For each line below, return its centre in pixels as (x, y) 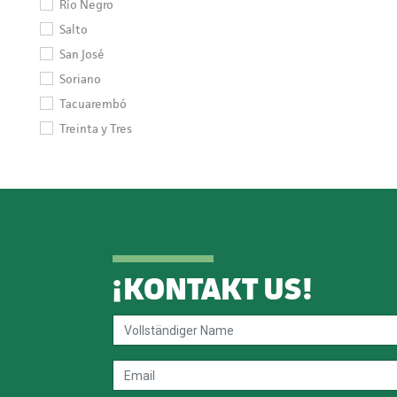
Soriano (80, 79)
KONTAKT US (212, 288)
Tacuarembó (93, 104)
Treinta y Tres (96, 128)
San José (82, 54)
